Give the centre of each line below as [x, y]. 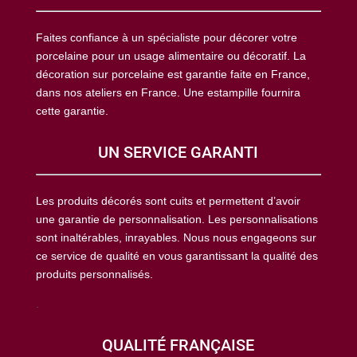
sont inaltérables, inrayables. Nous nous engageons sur [176, 238]
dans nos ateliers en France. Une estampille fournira [168, 93]
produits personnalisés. [94, 275]
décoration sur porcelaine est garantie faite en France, [173, 75]
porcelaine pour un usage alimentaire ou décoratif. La [171, 56]
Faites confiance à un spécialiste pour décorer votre [166, 38]
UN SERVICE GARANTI [178, 153]
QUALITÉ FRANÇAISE [178, 345]
